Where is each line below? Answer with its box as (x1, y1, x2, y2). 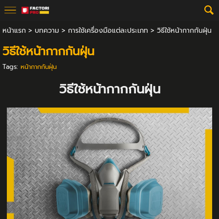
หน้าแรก (2, 25, 26, 36)
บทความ (34, 25, 59, 36)
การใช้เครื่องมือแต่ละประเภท (67, 25, 148, 36)
